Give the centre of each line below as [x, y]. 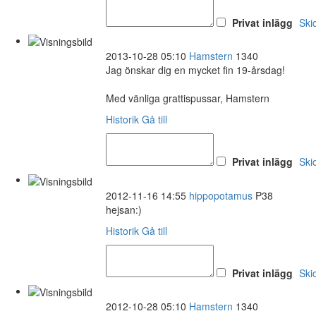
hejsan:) [124, 209]
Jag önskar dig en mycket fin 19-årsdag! [195, 70]
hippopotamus [221, 195]
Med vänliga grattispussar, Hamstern [188, 98]
